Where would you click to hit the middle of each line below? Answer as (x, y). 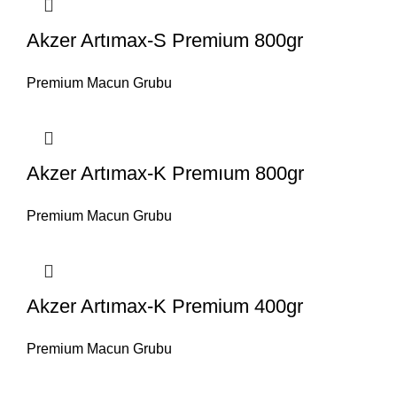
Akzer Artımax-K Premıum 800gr (165, 173)
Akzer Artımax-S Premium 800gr (165, 40)
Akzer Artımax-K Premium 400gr (165, 306)
